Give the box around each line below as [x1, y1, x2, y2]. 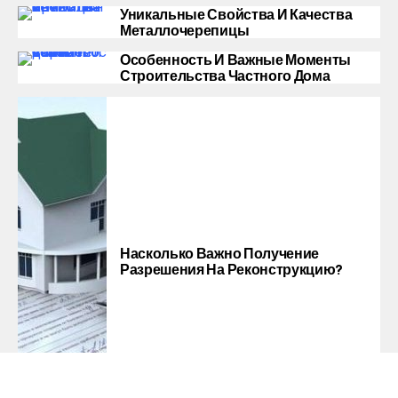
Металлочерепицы [120, 21, 250, 38]
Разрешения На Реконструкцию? [120, 260, 344, 277]
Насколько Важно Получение [120, 244, 319, 261]
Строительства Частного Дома [120, 67, 330, 84]
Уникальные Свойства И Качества [120, 5, 353, 22]
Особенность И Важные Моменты [120, 51, 352, 68]
